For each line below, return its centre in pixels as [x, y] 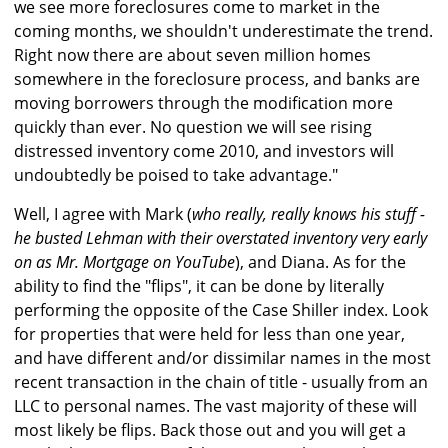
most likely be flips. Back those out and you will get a [210, 430]
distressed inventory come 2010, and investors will [204, 151]
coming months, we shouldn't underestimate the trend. [223, 31]
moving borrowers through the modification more [203, 103]
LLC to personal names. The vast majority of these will [215, 406]
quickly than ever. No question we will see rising [193, 127]
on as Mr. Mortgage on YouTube [124, 262]
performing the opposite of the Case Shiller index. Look [221, 310]
